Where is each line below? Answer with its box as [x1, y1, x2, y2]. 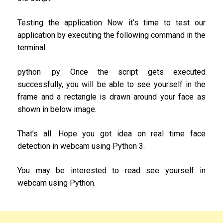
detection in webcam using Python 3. [17, 141, 145, 151]
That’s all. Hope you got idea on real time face [17, 129, 206, 139]
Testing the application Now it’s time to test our [17, 18, 206, 28]
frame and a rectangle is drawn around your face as [17, 92, 206, 102]
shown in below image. [17, 105, 97, 114]
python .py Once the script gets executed [17, 67, 206, 77]
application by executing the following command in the [17, 30, 206, 40]
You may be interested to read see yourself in [17, 166, 206, 176]
